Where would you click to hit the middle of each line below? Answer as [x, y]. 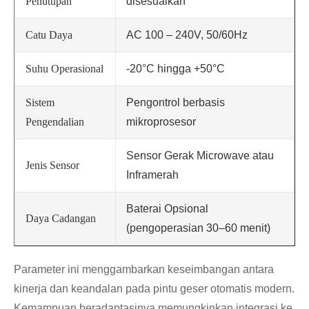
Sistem [40, 103]
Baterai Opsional [167, 209]
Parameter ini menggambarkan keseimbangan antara [144, 270]
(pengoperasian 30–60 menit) [198, 228]
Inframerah [152, 175]
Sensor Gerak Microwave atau [200, 156]
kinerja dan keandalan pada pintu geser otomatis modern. [154, 289]
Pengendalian [55, 122]
